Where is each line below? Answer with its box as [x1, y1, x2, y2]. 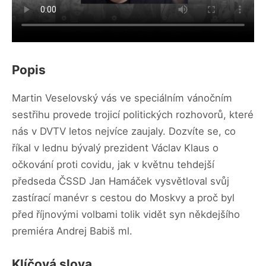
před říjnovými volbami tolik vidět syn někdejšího [12, 208, 240, 220]
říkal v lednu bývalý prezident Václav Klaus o [12, 141, 218, 154]
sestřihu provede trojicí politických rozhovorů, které [12, 108, 254, 121]
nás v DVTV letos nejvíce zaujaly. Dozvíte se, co [12, 125, 236, 137]
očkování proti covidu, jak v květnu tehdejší [12, 158, 214, 170]
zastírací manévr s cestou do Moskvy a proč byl [12, 191, 235, 204]
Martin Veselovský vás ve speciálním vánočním [12, 91, 232, 104]
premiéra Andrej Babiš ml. [12, 224, 132, 237]
